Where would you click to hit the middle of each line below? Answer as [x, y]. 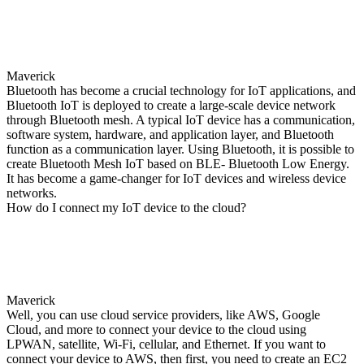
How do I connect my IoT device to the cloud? [126, 207]
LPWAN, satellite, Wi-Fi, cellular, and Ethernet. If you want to [166, 344]
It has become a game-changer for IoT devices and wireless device [176, 178]
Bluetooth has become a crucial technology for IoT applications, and [181, 90]
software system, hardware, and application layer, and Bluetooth [170, 134]
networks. [32, 193]
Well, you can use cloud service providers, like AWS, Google [163, 314]
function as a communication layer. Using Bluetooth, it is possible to [180, 149]
